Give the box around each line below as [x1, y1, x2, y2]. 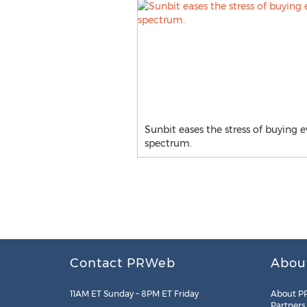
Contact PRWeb [70, 256, 175, 271]
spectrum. [144, 137, 192, 149]
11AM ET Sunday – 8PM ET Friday [70, 288, 199, 299]
